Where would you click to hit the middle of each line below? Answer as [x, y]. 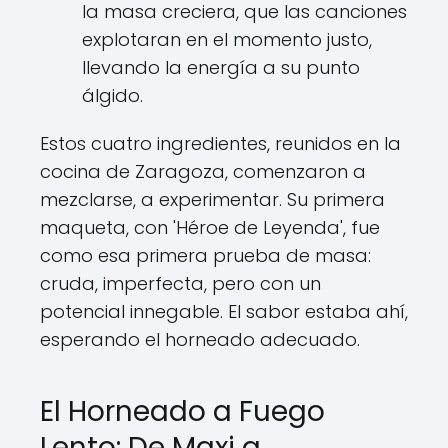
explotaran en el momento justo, [227, 39]
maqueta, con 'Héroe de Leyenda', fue [210, 227]
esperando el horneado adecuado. [200, 339]
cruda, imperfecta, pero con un [180, 283]
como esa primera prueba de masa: [205, 255]
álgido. [112, 95]
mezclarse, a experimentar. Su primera [212, 199]
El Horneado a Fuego [182, 411]
